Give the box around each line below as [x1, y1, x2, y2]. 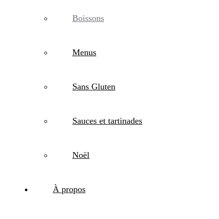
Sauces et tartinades [72, 116, 142, 126]
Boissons [72, 13, 104, 23]
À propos [53, 184, 86, 194]
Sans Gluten [72, 82, 115, 91]
